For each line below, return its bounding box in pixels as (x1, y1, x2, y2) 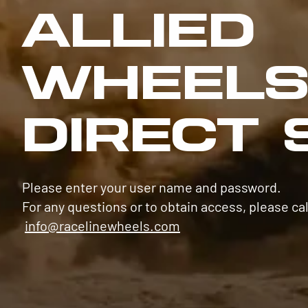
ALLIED (22, 15, 255, 56)
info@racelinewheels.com (25, 217, 180, 234)
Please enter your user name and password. (22, 178, 281, 195)
